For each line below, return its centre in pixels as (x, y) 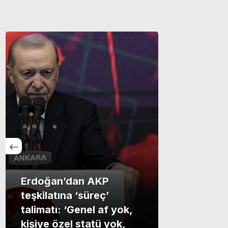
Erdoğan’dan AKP (65, 181)
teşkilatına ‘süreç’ (65, 195)
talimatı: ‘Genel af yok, (77, 210)
